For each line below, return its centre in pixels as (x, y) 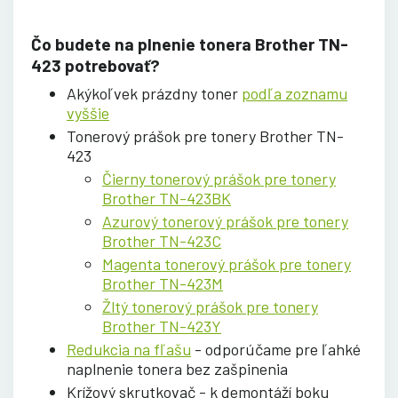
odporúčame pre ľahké (283, 349)
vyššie (88, 112)
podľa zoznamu (295, 93)
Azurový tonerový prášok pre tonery (225, 221)
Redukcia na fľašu (129, 349)
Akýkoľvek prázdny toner (154, 93)
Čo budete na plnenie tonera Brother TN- (190, 44)
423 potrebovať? (96, 65)
